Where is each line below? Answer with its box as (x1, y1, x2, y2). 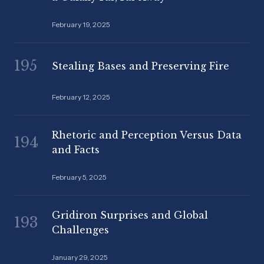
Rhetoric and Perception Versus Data (52, 129, 242, 141)
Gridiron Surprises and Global (52, 209, 208, 221)
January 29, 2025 (52, 252, 108, 262)
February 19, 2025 (52, 19, 110, 29)
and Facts (52, 144, 100, 156)
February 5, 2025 (52, 173, 107, 182)
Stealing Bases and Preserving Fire (52, 60, 229, 72)
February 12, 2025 (52, 93, 110, 102)
